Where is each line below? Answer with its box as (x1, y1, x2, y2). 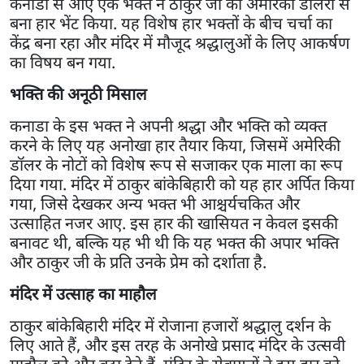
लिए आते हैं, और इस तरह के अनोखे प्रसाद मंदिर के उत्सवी (10, 333, 345, 356)
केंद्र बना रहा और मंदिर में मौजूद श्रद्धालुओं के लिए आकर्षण (10, 31, 349, 54)
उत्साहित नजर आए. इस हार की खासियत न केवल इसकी (10, 211, 338, 234)
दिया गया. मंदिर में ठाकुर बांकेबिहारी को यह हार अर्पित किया (10, 172, 354, 195)
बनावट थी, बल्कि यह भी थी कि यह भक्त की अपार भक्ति (10, 231, 339, 253)
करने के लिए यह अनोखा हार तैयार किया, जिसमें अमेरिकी (10, 133, 340, 156)
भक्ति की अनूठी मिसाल (10, 82, 147, 105)
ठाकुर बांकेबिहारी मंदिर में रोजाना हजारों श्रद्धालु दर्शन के (10, 314, 331, 336)
